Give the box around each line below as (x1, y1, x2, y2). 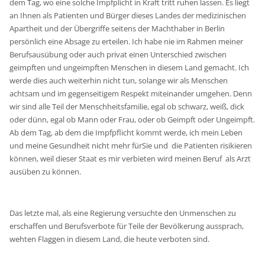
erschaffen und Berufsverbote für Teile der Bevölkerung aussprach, (9, 220, 244, 231)
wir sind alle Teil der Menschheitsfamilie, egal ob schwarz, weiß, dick (9, 101, 245, 112)
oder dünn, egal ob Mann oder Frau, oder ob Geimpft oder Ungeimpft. (9, 114, 256, 125)
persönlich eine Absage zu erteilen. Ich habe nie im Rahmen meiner (9, 35, 244, 47)
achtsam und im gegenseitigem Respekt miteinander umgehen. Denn (9, 88, 253, 99)
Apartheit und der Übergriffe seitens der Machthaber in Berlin (9, 22, 225, 34)
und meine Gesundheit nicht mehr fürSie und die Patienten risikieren (9, 140, 253, 151)
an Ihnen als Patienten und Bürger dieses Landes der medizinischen (9, 9, 247, 21)
